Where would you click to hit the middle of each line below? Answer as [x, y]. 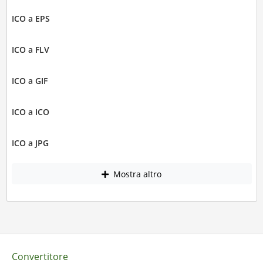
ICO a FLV [30, 50]
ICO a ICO [30, 112]
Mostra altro [136, 174]
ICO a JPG [30, 143]
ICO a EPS [31, 19]
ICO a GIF [29, 81]
